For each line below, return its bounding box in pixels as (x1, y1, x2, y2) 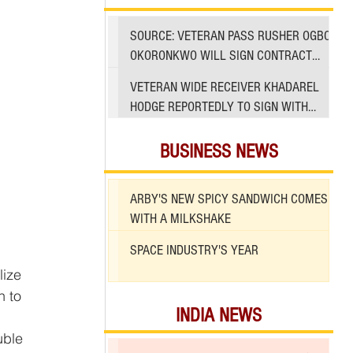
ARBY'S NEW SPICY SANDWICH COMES (130, 191, 328, 208)
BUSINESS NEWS (159, 140, 278, 163)
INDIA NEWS (176, 304, 262, 327)
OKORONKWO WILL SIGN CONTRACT (130, 47, 312, 64)
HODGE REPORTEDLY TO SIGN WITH (130, 98, 308, 115)
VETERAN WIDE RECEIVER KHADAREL (130, 78, 319, 95)
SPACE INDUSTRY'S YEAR (130, 242, 258, 259)
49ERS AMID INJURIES (130, 117, 243, 135)
